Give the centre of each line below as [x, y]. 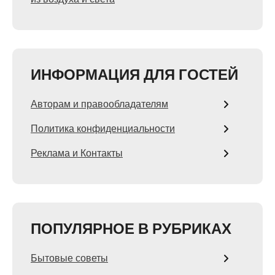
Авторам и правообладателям [99, 104]
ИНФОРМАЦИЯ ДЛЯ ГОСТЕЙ [134, 75]
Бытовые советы [69, 258]
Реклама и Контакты [77, 153]
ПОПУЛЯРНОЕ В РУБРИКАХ [131, 229]
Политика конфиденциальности [103, 129]
